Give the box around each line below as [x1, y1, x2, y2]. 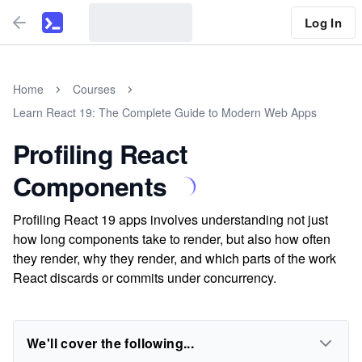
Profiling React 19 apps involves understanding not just [13, 210, 328, 229]
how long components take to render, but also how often [13, 229, 330, 248]
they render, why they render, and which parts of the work [13, 249, 336, 267]
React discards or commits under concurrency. [13, 268, 276, 287]
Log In [304, 13, 342, 32]
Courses [73, 81, 116, 97]
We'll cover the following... [27, 334, 195, 352]
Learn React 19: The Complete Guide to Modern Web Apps [13, 104, 317, 120]
